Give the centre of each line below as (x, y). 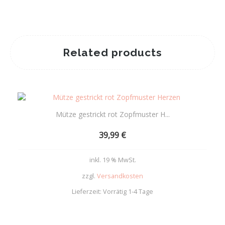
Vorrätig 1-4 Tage (128, 191)
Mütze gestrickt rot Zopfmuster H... (113, 115)
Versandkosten (120, 176)
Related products (113, 53)
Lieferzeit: (87, 191)
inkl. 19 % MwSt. (113, 160)
